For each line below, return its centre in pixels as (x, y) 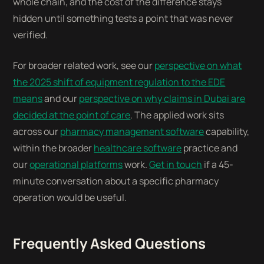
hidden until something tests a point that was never (123, 18)
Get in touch (176, 164)
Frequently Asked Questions (110, 243)
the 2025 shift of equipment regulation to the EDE (119, 82)
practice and (210, 148)
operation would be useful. (70, 197)
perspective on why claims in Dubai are (162, 98)
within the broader (54, 148)
